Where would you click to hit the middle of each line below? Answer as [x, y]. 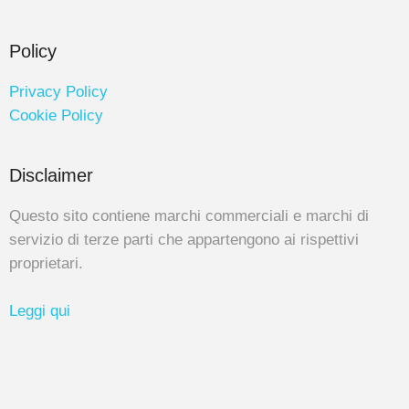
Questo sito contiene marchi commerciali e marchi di [189, 215]
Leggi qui [40, 311]
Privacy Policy [58, 91]
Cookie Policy [56, 115]
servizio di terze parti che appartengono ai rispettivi [184, 239]
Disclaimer [51, 175]
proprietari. [46, 263]
